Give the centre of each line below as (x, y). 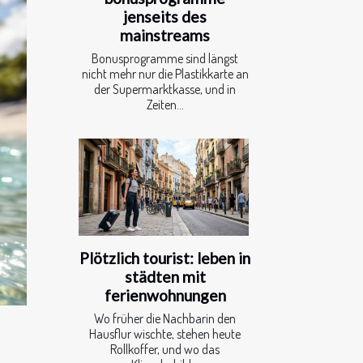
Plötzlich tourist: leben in (165, 258)
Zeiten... (165, 105)
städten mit (165, 277)
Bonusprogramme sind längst (165, 59)
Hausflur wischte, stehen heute (165, 334)
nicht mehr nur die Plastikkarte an (165, 74)
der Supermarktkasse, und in (165, 90)
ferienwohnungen (165, 296)
